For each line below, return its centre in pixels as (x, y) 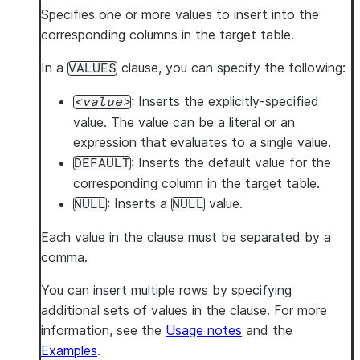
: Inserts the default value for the (231, 162)
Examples (69, 350)
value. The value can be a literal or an (184, 122)
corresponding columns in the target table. (168, 35)
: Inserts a (139, 203)
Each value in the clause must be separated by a (186, 237)
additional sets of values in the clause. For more (184, 310)
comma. (64, 257)
